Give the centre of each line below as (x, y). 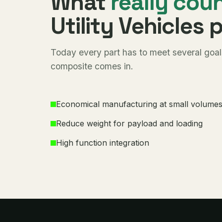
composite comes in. (92, 66)
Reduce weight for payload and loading (129, 123)
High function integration (103, 143)
